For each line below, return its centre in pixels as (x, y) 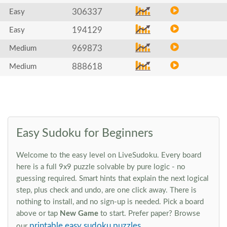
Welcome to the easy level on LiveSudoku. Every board (109, 155)
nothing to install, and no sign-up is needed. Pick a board (110, 202)
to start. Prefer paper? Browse (149, 214)
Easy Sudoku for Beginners (85, 133)
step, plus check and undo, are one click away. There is (106, 190)
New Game (79, 214)
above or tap (38, 214)
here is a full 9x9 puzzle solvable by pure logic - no (101, 167)
